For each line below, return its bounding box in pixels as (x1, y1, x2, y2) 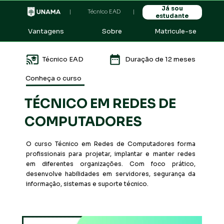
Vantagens (28, 26, 64, 35)
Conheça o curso (25, 73, 82, 82)
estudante (155, 12, 189, 20)
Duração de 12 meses (124, 54, 195, 63)
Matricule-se (154, 26, 197, 35)
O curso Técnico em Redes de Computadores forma (25, 139, 195, 147)
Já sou (161, 4, 183, 12)
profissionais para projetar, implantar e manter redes (25, 149, 195, 157)
